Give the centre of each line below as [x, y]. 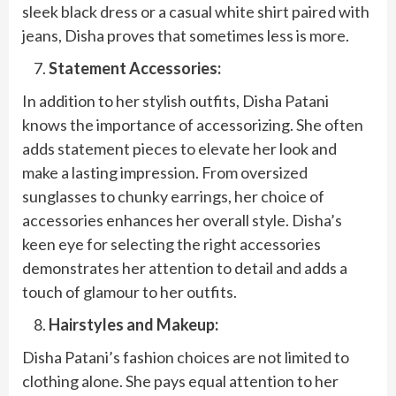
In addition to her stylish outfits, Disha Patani [175, 101]
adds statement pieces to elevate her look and [179, 149]
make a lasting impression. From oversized [165, 173]
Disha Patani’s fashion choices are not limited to [186, 358]
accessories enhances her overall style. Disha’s [182, 221]
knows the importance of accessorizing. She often [193, 125]
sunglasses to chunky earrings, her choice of [173, 197]
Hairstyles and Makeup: [133, 325]
